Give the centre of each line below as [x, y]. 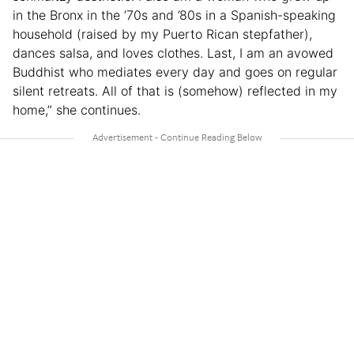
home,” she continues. [77, 109]
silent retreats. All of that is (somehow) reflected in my [175, 90]
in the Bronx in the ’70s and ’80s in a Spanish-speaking [174, 15]
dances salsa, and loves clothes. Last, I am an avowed [173, 53]
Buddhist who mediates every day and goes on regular [175, 72]
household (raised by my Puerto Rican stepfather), [162, 34]
